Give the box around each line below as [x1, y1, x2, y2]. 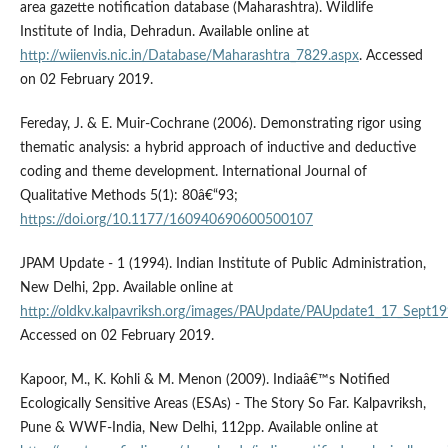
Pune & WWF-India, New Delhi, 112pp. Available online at [19, 421, 378, 436]
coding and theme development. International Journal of [19, 165, 367, 180]
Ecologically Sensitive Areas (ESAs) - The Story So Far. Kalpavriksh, [19, 397, 426, 412]
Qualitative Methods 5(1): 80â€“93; [19, 189, 238, 204]
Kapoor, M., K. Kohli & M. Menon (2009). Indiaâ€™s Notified [19, 373, 390, 388]
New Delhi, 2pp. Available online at [19, 281, 233, 296]
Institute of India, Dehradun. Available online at [19, 25, 309, 40]
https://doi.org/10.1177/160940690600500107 [19, 213, 313, 228]
